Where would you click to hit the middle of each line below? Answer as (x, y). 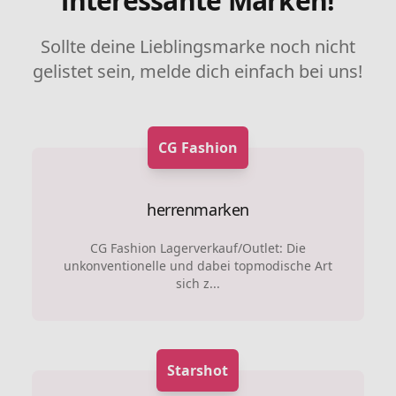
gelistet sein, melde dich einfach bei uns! (198, 71)
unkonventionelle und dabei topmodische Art (198, 265)
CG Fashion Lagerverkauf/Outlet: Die (198, 247)
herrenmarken (198, 209)
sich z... (198, 283)
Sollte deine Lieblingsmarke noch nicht (198, 46)
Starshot (198, 370)
